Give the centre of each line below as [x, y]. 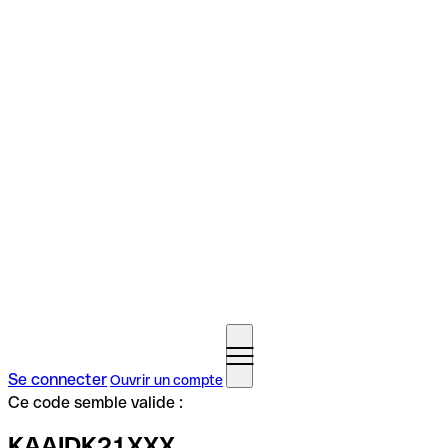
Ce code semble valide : [95, 402]
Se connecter [57, 379]
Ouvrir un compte [166, 380]
